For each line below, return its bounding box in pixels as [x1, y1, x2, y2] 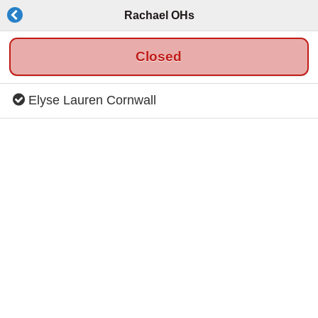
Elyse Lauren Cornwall [25, 93, 156, 108]
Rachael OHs [124, 9, 194, 22]
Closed [136, 49, 182, 65]
